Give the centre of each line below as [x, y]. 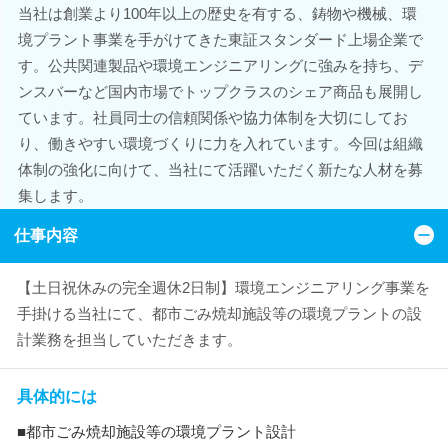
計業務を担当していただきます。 [129, 339]
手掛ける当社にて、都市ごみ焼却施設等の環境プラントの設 [219, 313]
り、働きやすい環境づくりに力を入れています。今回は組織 [220, 143]
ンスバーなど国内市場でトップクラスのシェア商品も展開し [220, 91]
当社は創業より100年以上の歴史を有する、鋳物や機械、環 [217, 13]
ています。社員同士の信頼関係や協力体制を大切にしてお [212, 117]
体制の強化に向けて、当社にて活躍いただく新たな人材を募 [220, 169]
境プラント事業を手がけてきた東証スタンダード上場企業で [220, 39]
